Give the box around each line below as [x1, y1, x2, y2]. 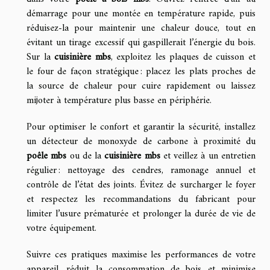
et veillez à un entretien [160, 147, 256, 165]
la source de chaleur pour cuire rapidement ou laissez [27, 77, 256, 95]
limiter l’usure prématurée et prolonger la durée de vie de [27, 205, 256, 222]
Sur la [27, 48, 55, 66]
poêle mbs [27, 147, 67, 165]
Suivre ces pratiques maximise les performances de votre [27, 246, 256, 263]
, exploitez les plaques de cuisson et [110, 48, 256, 66]
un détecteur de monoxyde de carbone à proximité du [27, 133, 256, 150]
